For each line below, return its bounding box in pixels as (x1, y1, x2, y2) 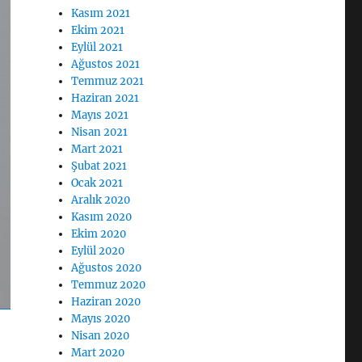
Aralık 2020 (71, 193, 131, 207)
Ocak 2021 (71, 176, 124, 190)
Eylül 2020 (71, 244, 125, 258)
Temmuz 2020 (71, 278, 146, 292)
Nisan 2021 (71, 125, 128, 139)
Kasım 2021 (71, 6, 131, 20)
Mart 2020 (71, 346, 125, 360)
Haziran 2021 (71, 91, 140, 105)
